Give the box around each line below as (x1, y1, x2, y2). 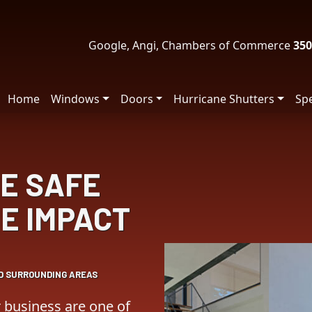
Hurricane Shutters (173, 91, 275, 107)
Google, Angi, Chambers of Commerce (88, 38, 293, 54)
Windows (50, 91, 100, 107)
